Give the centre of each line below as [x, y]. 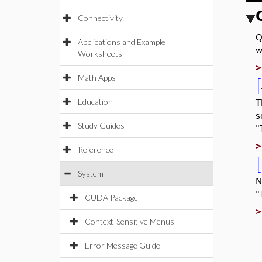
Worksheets [100, 54]
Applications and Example [122, 42]
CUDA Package [111, 197]
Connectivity [100, 18]
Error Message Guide [123, 245]
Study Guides [101, 125]
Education [95, 101]
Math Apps [97, 77]
